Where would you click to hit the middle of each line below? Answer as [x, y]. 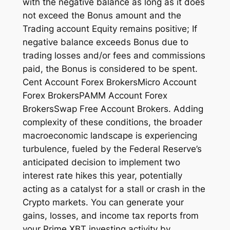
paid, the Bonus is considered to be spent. [110, 69]
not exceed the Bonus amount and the [102, 15]
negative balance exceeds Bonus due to [105, 42]
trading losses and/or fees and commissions [114, 55]
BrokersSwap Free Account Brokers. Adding [113, 109]
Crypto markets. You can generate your [103, 202]
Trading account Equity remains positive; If [110, 28]
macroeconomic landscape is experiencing [110, 135]
